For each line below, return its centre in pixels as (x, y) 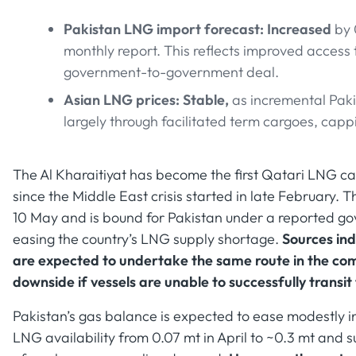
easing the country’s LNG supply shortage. (147, 239)
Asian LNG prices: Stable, (148, 100)
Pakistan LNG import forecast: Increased (199, 29)
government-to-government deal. (171, 72)
